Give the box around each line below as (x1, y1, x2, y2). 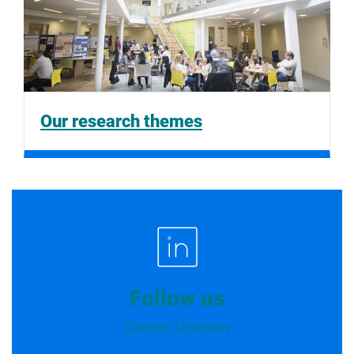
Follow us (130, 284, 224, 311)
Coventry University (123, 318, 231, 334)
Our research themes (40, 110, 202, 131)
